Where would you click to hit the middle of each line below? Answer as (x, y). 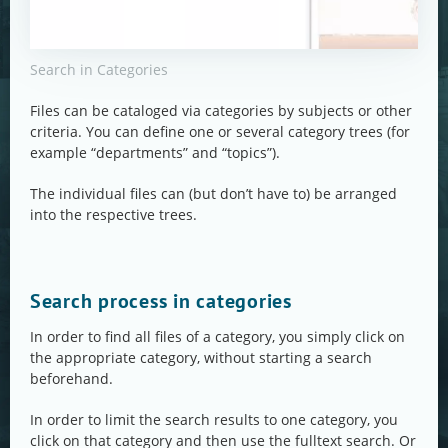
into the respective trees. (113, 215)
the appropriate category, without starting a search (201, 358)
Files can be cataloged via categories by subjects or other (221, 111)
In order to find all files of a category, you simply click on (217, 337)
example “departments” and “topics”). (155, 153)
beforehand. (71, 379)
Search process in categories (161, 301)
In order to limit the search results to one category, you (214, 420)
